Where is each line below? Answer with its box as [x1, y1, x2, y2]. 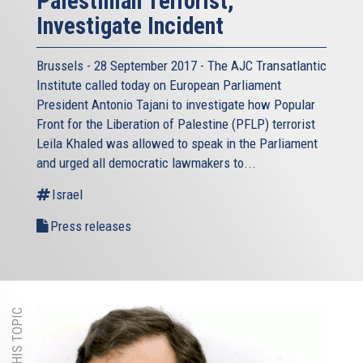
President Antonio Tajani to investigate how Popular [36, 96, 315, 113]
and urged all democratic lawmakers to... [36, 155, 256, 172]
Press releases [50, 218, 131, 235]
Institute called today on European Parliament [36, 77, 281, 94]
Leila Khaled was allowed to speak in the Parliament [36, 135, 318, 152]
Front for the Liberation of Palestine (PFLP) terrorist [36, 116, 315, 133]
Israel [52, 186, 83, 203]
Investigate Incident [36, 12, 224, 41]
